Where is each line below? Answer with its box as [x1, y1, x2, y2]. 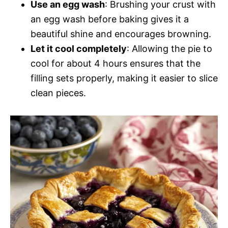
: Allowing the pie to [127, 43, 212, 54]
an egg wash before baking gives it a [31, 13, 189, 24]
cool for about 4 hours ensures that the [31, 58, 201, 69]
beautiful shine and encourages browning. [31, 28, 211, 39]
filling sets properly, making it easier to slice [31, 72, 218, 83]
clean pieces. [31, 87, 86, 98]
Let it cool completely [31, 43, 127, 54]
